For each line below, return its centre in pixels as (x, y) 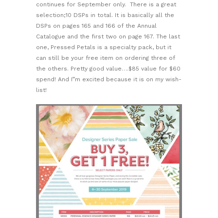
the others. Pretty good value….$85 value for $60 (108, 68)
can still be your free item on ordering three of (106, 58)
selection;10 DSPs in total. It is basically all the (105, 15)
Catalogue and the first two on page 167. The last (108, 36)
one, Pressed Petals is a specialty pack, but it (104, 47)
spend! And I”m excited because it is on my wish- (109, 79)
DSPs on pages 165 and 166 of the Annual (96, 26)
